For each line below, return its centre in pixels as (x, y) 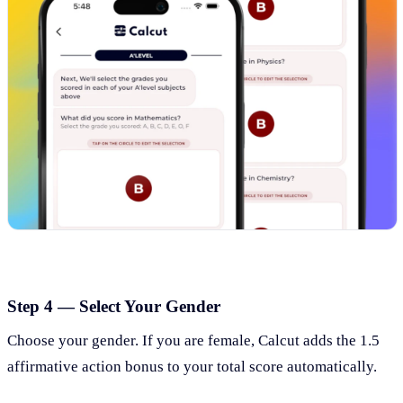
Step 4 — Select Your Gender (114, 306)
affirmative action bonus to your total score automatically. (192, 367)
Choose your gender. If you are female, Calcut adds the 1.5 (193, 341)
